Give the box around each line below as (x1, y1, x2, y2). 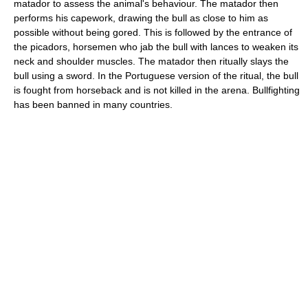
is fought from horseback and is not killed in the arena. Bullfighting (14, 85, 300, 96)
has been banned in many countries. (14, 99, 173, 110)
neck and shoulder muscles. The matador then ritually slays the (14, 56, 289, 67)
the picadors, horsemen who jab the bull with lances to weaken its (14, 41, 298, 52)
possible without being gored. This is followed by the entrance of (14, 27, 292, 38)
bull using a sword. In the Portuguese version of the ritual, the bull (14, 70, 298, 81)
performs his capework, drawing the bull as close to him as (14, 12, 268, 23)
